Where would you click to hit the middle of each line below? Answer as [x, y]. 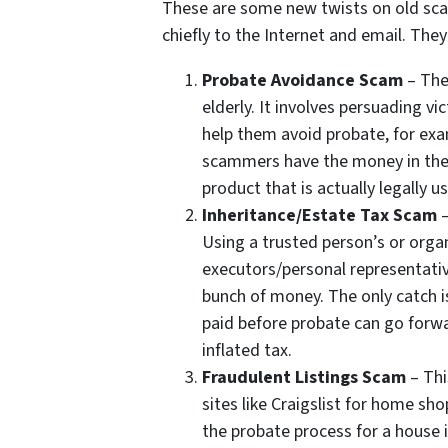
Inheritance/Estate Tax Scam [319, 216]
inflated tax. [247, 351]
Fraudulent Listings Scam [304, 378]
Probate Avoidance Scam [302, 81]
